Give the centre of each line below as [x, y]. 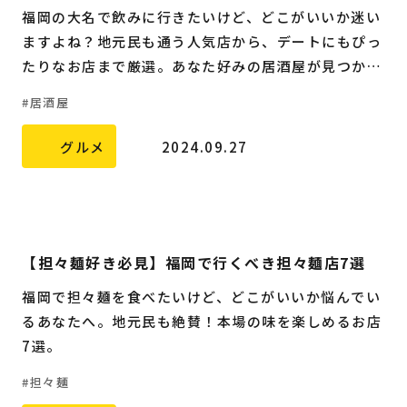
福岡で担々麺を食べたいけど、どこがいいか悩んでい [201, 297]
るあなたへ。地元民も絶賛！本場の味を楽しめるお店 [202, 322]
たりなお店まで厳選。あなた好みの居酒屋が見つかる [202, 66]
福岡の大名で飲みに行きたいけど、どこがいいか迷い [201, 17]
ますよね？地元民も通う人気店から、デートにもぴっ [202, 42]
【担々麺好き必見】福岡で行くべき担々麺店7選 [194, 263]
